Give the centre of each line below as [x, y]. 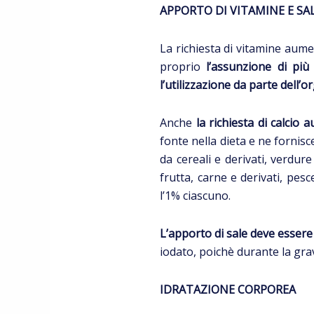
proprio [183, 67]
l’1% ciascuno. [196, 196]
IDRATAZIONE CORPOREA [228, 290]
